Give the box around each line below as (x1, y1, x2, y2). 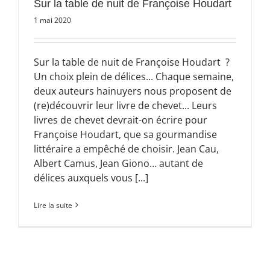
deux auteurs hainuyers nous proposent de (34, 84, 231, 98)
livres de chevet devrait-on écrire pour (34, 113, 207, 127)
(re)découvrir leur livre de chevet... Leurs (34, 98, 217, 112)
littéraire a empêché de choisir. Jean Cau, (34, 142, 219, 155)
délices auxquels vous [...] (34, 171, 148, 184)
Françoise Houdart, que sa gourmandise (34, 127, 217, 141)
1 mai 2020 (34, 14, 71, 25)
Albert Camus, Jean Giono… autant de (34, 156, 203, 170)
